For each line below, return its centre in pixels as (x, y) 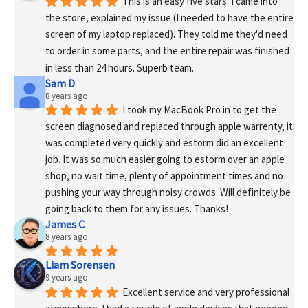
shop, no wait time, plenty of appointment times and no (164, 176)
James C (65, 224)
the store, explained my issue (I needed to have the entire (169, 18)
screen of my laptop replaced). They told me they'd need (166, 34)
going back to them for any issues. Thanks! (137, 209)
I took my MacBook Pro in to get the (199, 109)
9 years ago (67, 278)
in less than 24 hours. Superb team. (120, 67)
